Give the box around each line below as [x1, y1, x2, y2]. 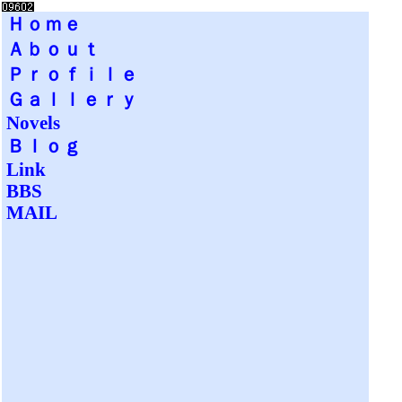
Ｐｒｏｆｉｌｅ [5, 64, 138, 84]
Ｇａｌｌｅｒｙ [5, 89, 138, 109]
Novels [5, 112, 60, 133]
